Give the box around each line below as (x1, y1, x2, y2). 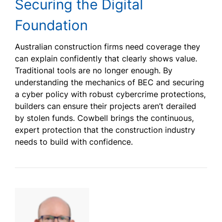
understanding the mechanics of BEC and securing (15, 77, 204, 88)
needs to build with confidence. (15, 137, 133, 147)
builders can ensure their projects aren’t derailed (15, 101, 196, 111)
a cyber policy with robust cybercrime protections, (15, 89, 206, 100)
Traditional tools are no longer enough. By (15, 65, 172, 76)
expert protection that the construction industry (15, 125, 195, 135)
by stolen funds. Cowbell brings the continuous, (15, 113, 194, 123)
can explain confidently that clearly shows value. (15, 54, 197, 64)
